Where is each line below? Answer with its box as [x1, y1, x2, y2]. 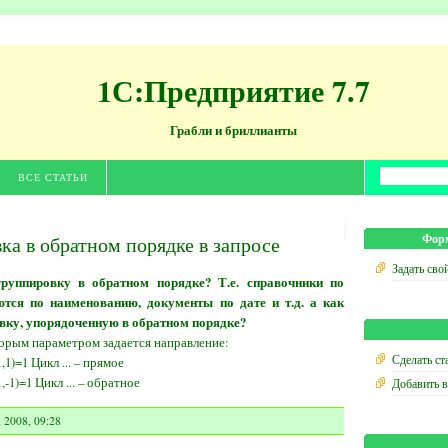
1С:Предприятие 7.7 [96, 68, 370, 112]
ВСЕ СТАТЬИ [18, 170, 88, 184]
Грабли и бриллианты [169, 121, 297, 139]
